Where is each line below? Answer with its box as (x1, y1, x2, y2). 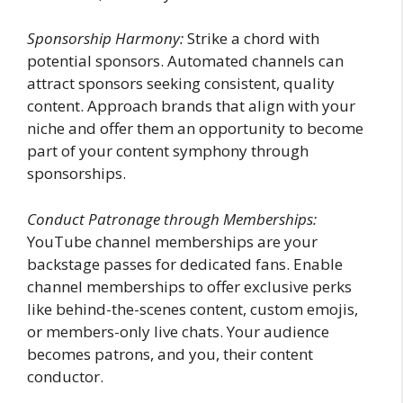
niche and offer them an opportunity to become (27, 118, 363, 139)
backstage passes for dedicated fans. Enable (27, 253, 343, 274)
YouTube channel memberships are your (27, 230, 318, 252)
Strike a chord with (184, 28, 319, 49)
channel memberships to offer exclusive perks (27, 275, 352, 297)
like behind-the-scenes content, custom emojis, (27, 298, 358, 319)
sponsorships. (27, 163, 126, 184)
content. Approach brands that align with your (27, 95, 355, 116)
